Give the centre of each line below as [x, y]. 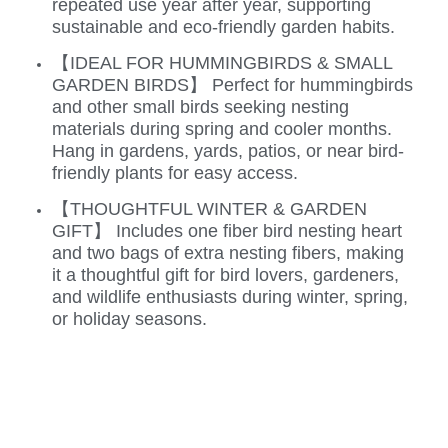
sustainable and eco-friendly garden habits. [223, 26]
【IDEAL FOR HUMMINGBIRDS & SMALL [222, 62]
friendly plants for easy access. [175, 172]
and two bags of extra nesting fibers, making [228, 253]
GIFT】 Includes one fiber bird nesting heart [227, 231]
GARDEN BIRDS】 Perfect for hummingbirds [232, 84]
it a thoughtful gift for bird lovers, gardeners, [225, 275]
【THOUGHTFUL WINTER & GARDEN [209, 209]
